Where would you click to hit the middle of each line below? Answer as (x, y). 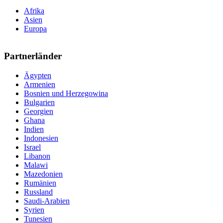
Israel (32, 147)
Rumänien (40, 183)
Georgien (39, 111)
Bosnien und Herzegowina (66, 93)
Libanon (37, 156)
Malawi (36, 165)
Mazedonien (43, 174)
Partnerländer (33, 56)
